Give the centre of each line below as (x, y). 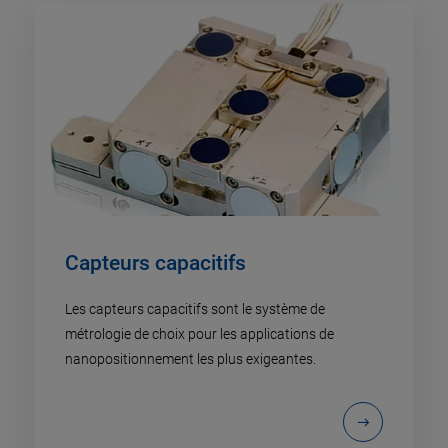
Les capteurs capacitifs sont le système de (195, 308)
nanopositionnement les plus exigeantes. (190, 358)
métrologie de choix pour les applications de (199, 333)
